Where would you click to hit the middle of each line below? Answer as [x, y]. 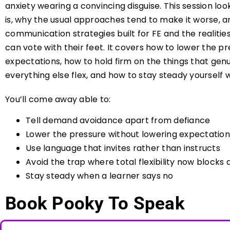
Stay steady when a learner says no [100, 176]
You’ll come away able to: [58, 99]
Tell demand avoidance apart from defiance [118, 121]
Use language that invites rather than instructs [123, 148]
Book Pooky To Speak [95, 204]
